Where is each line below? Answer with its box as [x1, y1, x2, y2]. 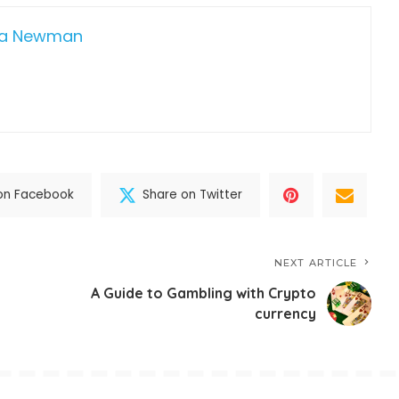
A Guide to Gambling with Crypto [91, 283, 317, 302]
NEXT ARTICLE [274, 256, 358, 269]
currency [255, 304, 317, 322]
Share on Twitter [142, 186, 243, 204]
